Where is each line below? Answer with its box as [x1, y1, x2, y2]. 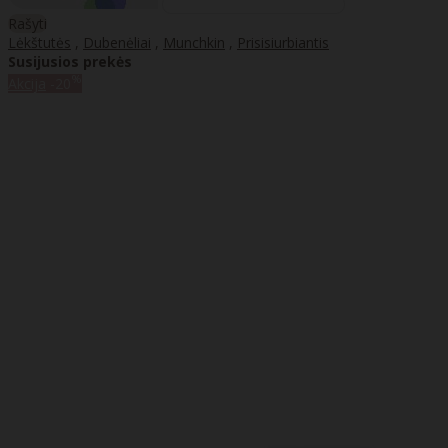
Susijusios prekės [8, 51, 132, 71]
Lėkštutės [8, 32, 71, 52]
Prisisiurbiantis [237, 32, 329, 52]
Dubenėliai [83, 32, 151, 52]
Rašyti [8, 13, 47, 33]
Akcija [8, 73, 46, 93]
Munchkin [163, 32, 225, 52]
